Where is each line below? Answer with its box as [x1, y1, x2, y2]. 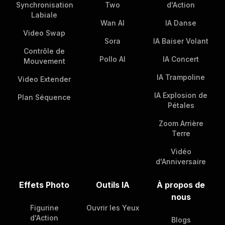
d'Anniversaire [156, 157, 206, 166]
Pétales [167, 100, 194, 109]
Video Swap [23, 28, 65, 37]
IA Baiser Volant [153, 36, 208, 45]
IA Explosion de [154, 90, 207, 99]
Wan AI [100, 18, 125, 27]
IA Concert [163, 54, 199, 63]
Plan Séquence [18, 92, 71, 101]
